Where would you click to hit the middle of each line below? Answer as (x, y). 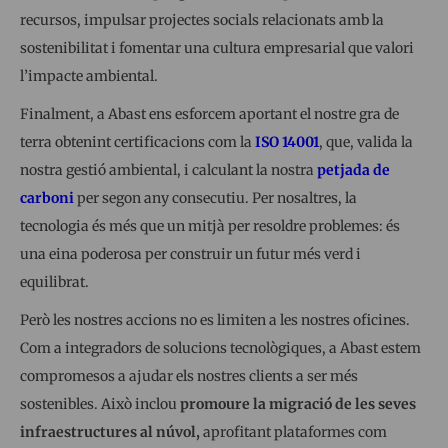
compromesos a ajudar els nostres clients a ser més (189, 375)
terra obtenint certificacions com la (137, 141)
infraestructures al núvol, (110, 431)
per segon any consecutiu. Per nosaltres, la (215, 197)
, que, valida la (366, 141)
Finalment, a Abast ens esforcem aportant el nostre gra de (209, 113)
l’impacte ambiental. (89, 75)
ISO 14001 (287, 141)
